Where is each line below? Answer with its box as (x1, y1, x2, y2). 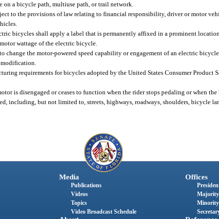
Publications (70, 182, 102, 189)
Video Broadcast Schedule (70, 208, 136, 216)
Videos (70, 191, 88, 198)
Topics (70, 199, 87, 207)
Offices (185, 173, 208, 181)
